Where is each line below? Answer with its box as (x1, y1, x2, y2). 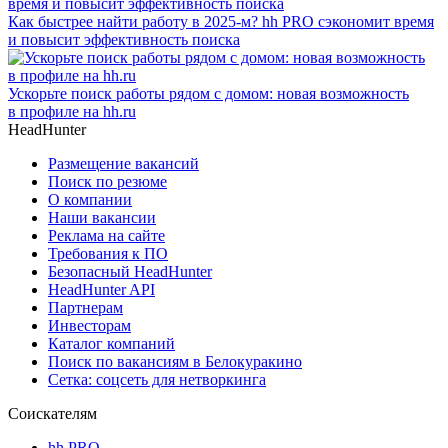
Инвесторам (48, 316, 131, 334)
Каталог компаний (48, 334, 175, 352)
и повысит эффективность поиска (8, 30, 240, 48)
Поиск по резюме (48, 172, 167, 190)
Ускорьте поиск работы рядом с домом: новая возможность (8, 84, 409, 102)
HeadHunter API (48, 280, 155, 298)
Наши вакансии (48, 208, 156, 226)
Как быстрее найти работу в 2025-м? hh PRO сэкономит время (8, 12, 434, 30)
